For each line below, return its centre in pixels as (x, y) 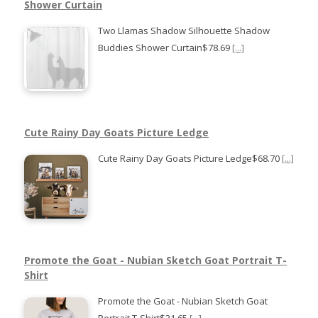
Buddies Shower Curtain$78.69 (165, 47)
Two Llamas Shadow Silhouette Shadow (184, 30)
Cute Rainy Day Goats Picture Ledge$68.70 (190, 158)
